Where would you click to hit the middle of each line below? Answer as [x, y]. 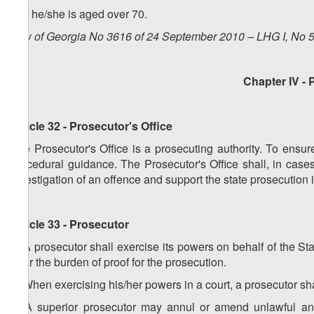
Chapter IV [271, 81]
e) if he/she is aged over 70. [79, 14]
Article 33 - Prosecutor [70, 224]
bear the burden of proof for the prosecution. [118, 262]
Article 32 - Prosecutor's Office [91, 126]
